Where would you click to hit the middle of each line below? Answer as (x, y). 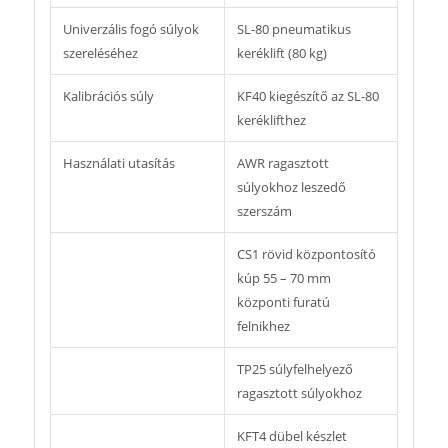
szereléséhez (100, 53)
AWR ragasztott (282, 163)
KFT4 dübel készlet (291, 436)
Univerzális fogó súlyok (130, 29)
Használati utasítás (118, 163)
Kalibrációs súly (108, 96)
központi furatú (283, 302)
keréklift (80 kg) (281, 53)
